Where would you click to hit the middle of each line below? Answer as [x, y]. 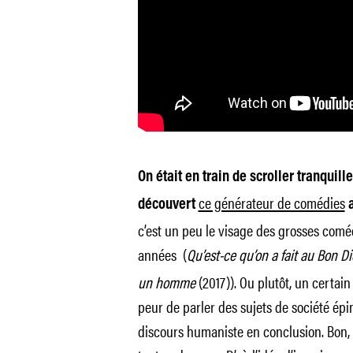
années [157, 254]
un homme [166, 282]
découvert [168, 205]
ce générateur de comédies [271, 202]
